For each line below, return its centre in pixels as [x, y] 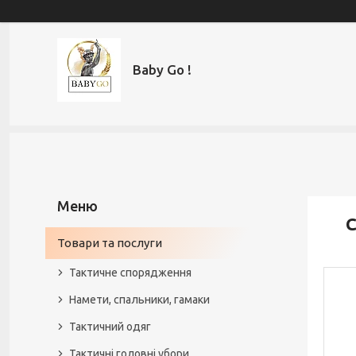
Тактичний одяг [110, 327]
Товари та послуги [110, 243]
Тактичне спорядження [130, 273]
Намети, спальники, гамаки [139, 300]
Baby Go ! [162, 70]
